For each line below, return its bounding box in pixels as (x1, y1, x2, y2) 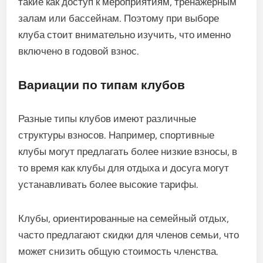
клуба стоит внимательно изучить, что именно (18, 29, 231, 41)
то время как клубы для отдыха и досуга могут (18, 162, 230, 174)
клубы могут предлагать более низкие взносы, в (18, 146, 238, 158)
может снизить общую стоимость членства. (18, 245, 219, 258)
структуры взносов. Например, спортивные (18, 129, 215, 141)
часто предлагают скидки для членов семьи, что (18, 229, 240, 241)
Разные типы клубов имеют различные (18, 113, 197, 125)
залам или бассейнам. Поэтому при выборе (18, 12, 220, 25)
